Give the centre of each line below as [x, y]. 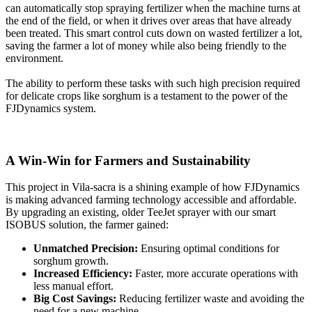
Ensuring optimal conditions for [209, 249]
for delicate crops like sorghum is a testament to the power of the [147, 95]
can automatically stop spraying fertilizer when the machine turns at [153, 8]
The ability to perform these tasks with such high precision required [153, 83]
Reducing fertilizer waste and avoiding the [210, 299]
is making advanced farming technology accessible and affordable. [151, 200]
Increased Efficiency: [83, 274]
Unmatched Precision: [86, 249]
